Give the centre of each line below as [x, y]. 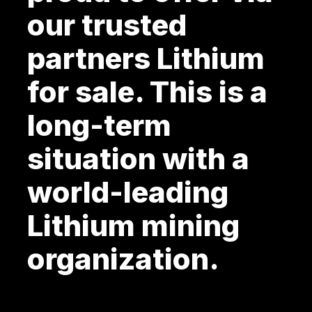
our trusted [107, 25]
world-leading [127, 192]
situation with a [138, 159]
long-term [99, 125]
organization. [123, 259]
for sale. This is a [147, 92]
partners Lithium [146, 58]
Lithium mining [133, 226]
